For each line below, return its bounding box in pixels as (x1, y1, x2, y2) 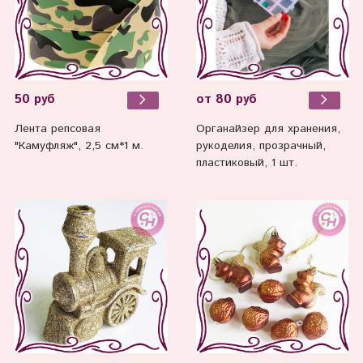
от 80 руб (195, 91, 257, 109)
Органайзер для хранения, (195, 120, 340, 137)
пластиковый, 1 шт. (195, 154, 297, 171)
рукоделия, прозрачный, (195, 137, 326, 154)
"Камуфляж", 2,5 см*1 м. (14, 137, 143, 154)
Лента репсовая (14, 120, 100, 137)
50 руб (14, 91, 55, 109)
